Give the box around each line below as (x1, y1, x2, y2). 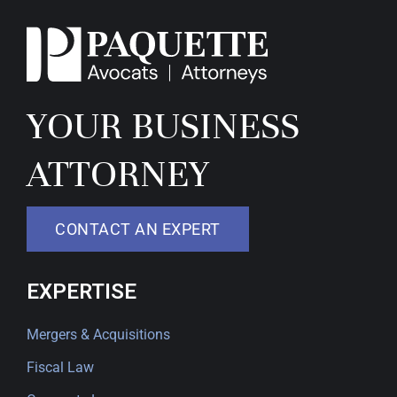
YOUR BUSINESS (27, 103, 300, 149)
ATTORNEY (27, 151, 209, 197)
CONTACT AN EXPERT (55, 220, 221, 238)
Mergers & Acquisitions (27, 326, 170, 343)
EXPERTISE (27, 279, 136, 304)
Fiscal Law (27, 359, 94, 376)
